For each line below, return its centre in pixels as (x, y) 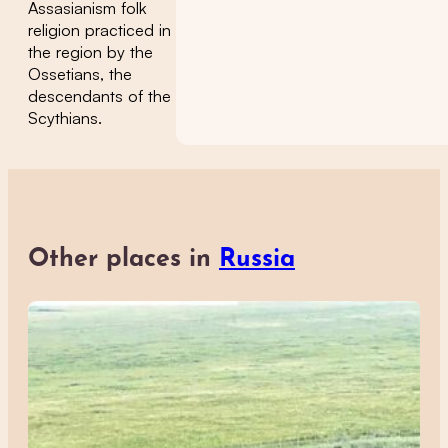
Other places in (123, 259)
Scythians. (65, 117)
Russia (257, 259)
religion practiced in (99, 29)
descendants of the (99, 95)
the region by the (90, 51)
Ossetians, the (80, 73)
